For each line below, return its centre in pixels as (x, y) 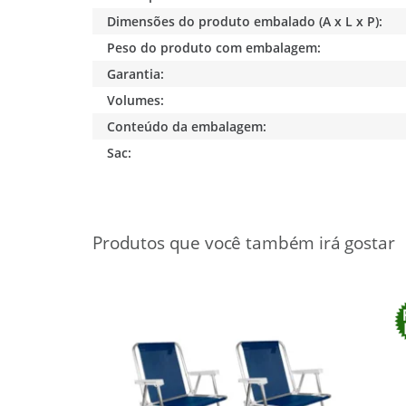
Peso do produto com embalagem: (214, 47)
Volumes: (136, 100)
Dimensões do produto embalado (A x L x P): (245, 21)
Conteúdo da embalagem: (187, 126)
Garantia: (136, 73)
